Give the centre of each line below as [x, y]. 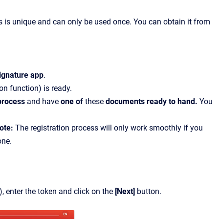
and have [44, 101]
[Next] [125, 191]
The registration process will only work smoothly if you [109, 128]
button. [148, 191]
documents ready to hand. [153, 101]
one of [73, 101]
